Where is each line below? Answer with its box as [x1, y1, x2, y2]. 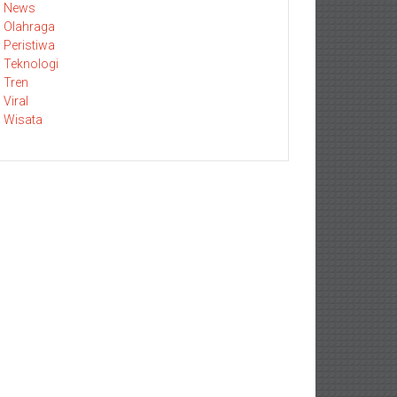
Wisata [4, 113, 43, 127]
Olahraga [4, 19, 55, 34]
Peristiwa [4, 38, 55, 52]
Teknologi [4, 57, 58, 71]
